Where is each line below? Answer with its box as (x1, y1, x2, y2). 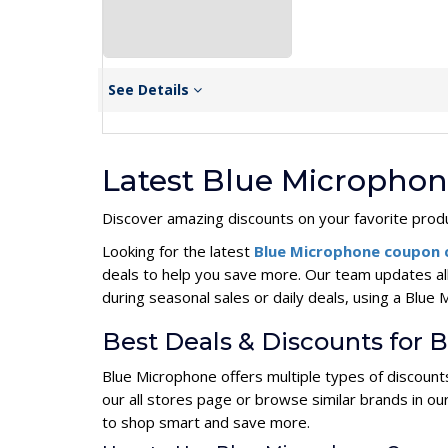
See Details (108, 80, 193, 99)
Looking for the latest (102, 241, 254, 261)
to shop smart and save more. (102, 412, 310, 432)
